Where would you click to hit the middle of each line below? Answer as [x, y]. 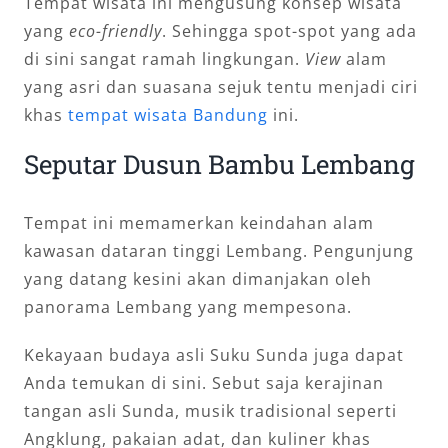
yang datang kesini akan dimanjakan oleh [197, 278]
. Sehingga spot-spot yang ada [289, 31]
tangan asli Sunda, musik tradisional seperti [210, 410]
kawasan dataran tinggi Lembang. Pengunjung [218, 250]
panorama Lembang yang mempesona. [187, 306]
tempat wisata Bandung [167, 115]
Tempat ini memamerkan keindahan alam [198, 222]
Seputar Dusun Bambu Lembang [219, 164]
